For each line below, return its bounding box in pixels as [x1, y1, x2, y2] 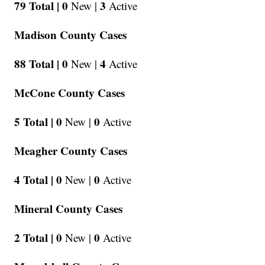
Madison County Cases [14, 27, 127, 43]
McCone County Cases [14, 85, 125, 101]
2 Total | [14, 230, 54, 246]
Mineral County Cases [14, 201, 123, 217]
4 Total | [14, 172, 54, 188]
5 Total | [14, 114, 54, 130]
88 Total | [14, 56, 60, 72]
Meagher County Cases [14, 143, 128, 159]
